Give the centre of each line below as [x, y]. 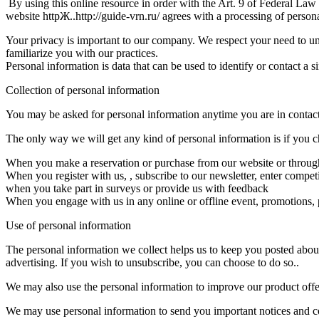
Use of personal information [68, 225]
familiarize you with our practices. [83, 53]
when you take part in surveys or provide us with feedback [137, 188]
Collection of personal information [83, 90]
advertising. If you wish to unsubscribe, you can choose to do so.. [152, 262]
